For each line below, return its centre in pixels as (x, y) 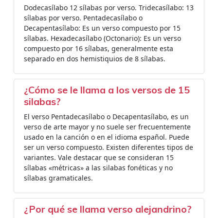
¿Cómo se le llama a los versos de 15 (107, 90)
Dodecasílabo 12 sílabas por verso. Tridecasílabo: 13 (109, 8)
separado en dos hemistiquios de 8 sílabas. (95, 59)
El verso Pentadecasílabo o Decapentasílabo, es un (106, 117)
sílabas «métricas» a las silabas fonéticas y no (98, 168)
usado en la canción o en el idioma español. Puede (107, 137)
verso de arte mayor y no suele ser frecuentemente (107, 127)
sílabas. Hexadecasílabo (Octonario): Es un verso (102, 38)
